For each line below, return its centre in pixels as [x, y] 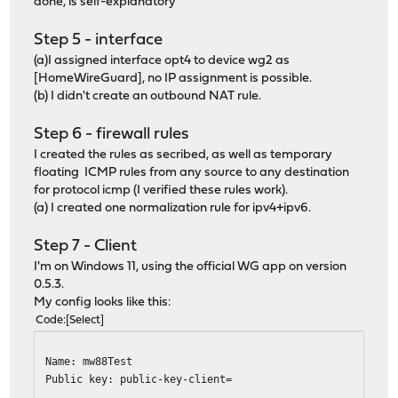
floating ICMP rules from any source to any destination [192, 172]
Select [85, 320]
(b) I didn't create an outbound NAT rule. [148, 96]
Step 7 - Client [86, 246]
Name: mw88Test [89, 361]
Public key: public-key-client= [139, 378]
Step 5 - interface [99, 40]
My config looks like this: [103, 302]
